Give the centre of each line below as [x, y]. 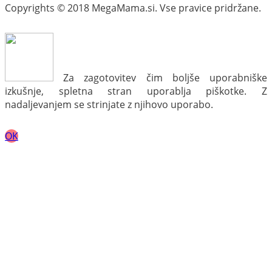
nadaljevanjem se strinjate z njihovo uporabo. [109, 105]
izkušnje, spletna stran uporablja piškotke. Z [136, 91]
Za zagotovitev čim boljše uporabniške [160, 78]
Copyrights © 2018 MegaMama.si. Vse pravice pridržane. [133, 8]
